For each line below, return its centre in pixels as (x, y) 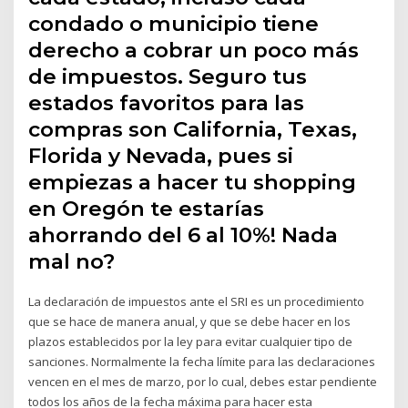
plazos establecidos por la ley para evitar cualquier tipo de (191, 342)
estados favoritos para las (167, 103)
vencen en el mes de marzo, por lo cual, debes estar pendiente (203, 382)
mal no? (72, 262)
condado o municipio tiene (174, 24)
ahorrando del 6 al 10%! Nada (184, 235)
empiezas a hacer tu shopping (193, 183)
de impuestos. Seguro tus (168, 77)
